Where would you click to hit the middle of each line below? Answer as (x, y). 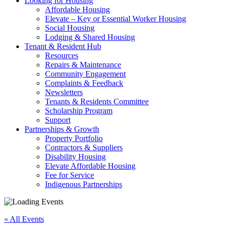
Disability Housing (75, 157)
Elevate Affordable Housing (90, 166)
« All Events (24, 219)
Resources (62, 55)
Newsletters (64, 92)
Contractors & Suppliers (84, 147)
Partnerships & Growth (62, 129)
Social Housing (70, 28)
